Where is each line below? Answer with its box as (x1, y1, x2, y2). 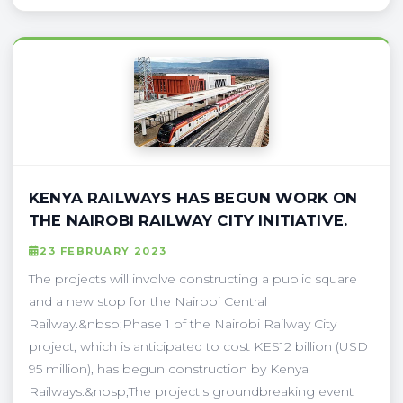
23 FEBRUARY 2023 (40, 244, 167, 257)
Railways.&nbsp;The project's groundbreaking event (29, 382, 354, 399)
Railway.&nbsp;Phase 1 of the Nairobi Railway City (29, 315, 336, 332)
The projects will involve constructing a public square (29, 270, 357, 287)
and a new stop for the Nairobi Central (29, 292, 267, 309)
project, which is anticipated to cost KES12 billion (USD (29, 337, 368, 354)
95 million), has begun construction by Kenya (29, 360, 309, 377)
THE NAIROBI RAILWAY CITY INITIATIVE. (29, 210, 348, 229)
